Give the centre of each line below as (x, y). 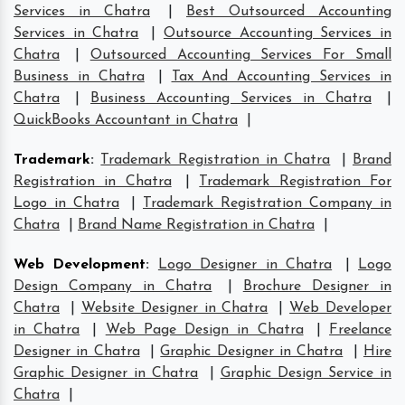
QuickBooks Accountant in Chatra (126, 120)
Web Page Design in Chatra (204, 330)
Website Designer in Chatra (174, 308)
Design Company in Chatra (113, 286)
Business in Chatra (79, 76)
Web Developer (340, 308)
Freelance (361, 330)
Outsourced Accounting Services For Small (241, 55)
